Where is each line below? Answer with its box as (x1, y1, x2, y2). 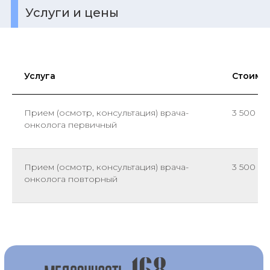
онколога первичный (24, 119, 117, 130)
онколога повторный (24, 174, 118, 184)
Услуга (24, 71, 55, 81)
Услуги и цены (25, 5, 119, 20)
